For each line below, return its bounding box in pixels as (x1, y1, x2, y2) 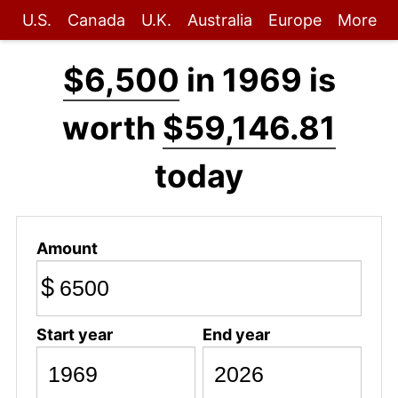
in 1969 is (179, 60, 336, 99)
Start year (36, 324, 113, 344)
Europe (267, 11, 322, 29)
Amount (36, 238, 98, 258)
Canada (67, 11, 125, 29)
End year (202, 324, 270, 344)
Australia (187, 11, 252, 29)
